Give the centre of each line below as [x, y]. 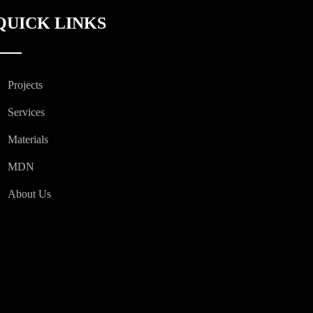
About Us [29, 194]
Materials [28, 139]
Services [26, 112]
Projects [25, 85]
